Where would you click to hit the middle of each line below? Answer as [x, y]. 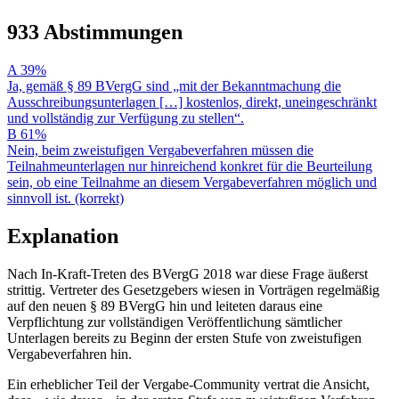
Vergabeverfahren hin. [69, 354]
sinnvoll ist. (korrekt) [65, 198]
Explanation [63, 236]
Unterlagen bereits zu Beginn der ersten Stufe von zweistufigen [184, 338]
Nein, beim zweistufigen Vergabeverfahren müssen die [160, 150]
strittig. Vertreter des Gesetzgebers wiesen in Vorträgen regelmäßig [193, 289]
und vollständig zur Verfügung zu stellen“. [126, 118]
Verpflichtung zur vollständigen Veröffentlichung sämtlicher [175, 322]
